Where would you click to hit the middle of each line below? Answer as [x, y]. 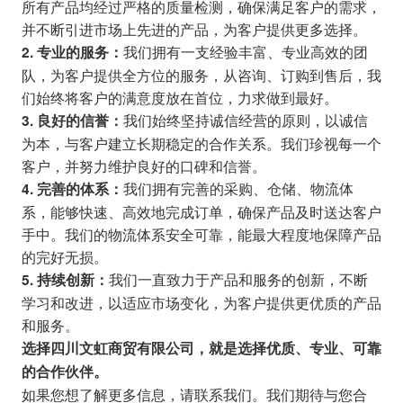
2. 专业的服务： [72, 53]
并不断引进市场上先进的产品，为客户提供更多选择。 [194, 29]
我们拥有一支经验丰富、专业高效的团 [245, 52]
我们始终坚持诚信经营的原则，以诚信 [245, 120]
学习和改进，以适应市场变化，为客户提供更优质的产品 [201, 303]
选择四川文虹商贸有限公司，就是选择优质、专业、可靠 [201, 349]
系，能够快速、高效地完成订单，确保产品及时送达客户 [201, 212]
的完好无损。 [64, 257]
